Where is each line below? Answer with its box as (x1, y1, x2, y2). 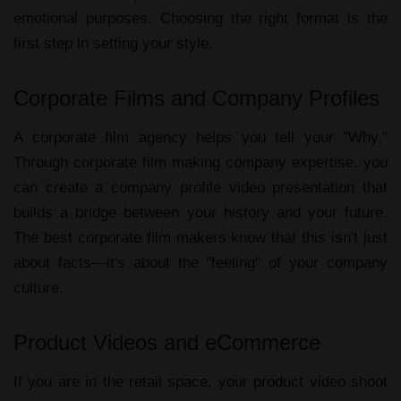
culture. (13, 279, 64, 296)
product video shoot (253, 373, 388, 390)
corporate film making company (73, 154, 286, 171)
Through (13, 154, 73, 171)
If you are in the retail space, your (13, 373, 254, 390)
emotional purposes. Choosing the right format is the (13, 10, 388, 27)
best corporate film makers (43, 229, 226, 246)
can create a (13, 179, 112, 196)
